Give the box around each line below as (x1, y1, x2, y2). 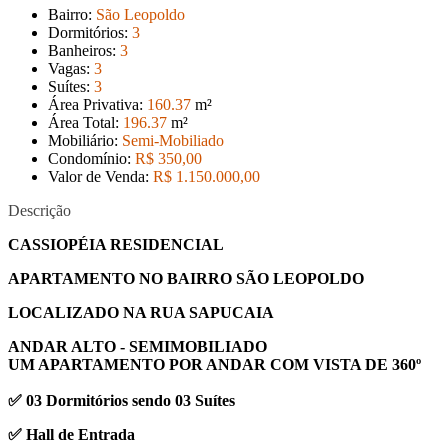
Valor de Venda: (48, 168, 153, 185)
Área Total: (48, 114, 123, 131)
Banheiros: (48, 42, 120, 59)
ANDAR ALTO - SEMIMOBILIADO (8, 338, 267, 355)
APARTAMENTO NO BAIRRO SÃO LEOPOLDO (8, 270, 364, 287)
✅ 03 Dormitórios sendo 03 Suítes (8, 392, 235, 409)
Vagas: (48, 60, 94, 77)
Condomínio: (48, 150, 135, 167)
